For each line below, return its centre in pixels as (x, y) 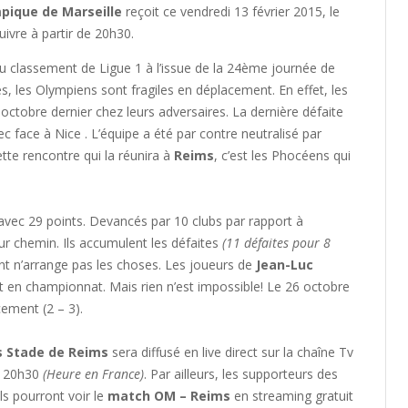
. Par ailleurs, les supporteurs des (241, 373)
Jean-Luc (285, 264)
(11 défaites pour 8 (276, 242)
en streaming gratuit (292, 395)
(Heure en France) (93, 373)
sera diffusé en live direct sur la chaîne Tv (231, 352)
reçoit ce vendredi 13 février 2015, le (231, 11)
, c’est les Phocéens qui (282, 155)
